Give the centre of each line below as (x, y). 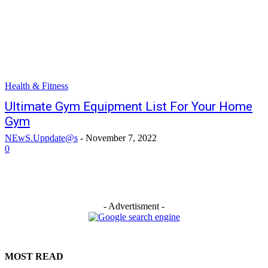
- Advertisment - (134, 206)
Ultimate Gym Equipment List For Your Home (129, 106)
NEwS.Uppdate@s (41, 138)
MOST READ (34, 256)
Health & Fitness (36, 86)
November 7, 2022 (121, 138)
